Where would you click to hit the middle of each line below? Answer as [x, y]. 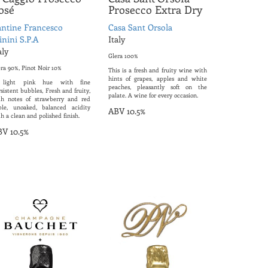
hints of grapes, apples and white [158, 79]
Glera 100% [123, 56]
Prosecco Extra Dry [155, 10]
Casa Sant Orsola [140, 28]
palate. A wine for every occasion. [153, 95]
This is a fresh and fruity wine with [158, 70]
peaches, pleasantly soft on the [158, 87]
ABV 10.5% [127, 111]
